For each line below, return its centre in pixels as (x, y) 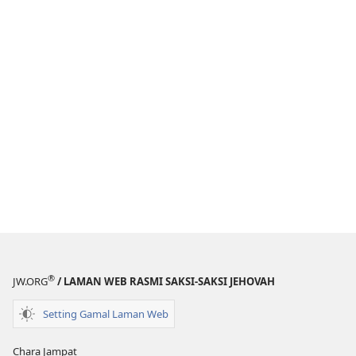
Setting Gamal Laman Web (106, 313)
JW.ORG (30, 282)
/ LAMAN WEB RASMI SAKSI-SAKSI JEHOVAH (165, 282)
